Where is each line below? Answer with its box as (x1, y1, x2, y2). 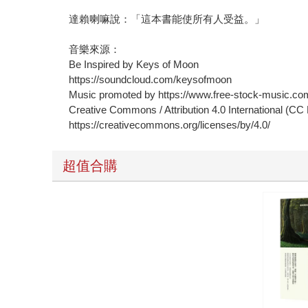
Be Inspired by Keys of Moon (69, 58, 199, 71)
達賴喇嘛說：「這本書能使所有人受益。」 (69, 13, 265, 25)
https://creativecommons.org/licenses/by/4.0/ (69, 119, 271, 131)
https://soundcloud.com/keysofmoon (69, 74, 232, 86)
